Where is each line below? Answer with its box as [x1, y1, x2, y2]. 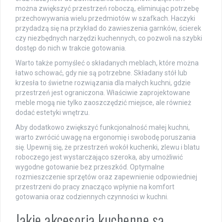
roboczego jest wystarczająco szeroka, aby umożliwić [15, 153, 183, 161]
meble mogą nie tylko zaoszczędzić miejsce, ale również [15, 98, 191, 107]
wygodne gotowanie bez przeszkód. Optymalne [15, 163, 165, 171]
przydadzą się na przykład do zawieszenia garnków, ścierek [15, 24, 201, 32]
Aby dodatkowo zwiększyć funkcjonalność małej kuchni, [15, 123, 190, 131]
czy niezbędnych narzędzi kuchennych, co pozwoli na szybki [15, 34, 202, 42]
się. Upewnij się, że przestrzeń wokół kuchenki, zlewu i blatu [15, 143, 200, 151]
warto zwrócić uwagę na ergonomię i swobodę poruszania [15, 133, 196, 141]
